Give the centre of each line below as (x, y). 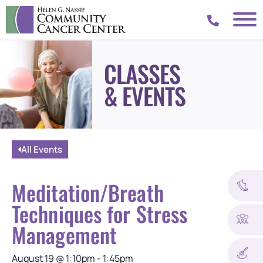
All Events (42, 149)
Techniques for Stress (100, 213)
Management (65, 234)
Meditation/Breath (88, 192)
